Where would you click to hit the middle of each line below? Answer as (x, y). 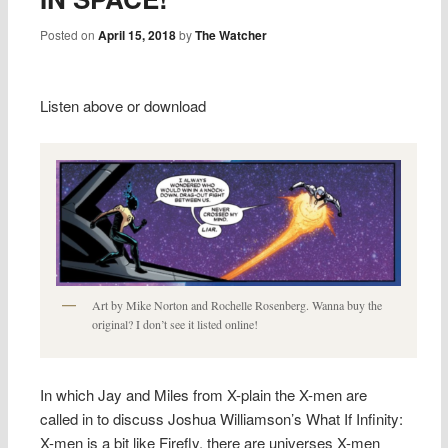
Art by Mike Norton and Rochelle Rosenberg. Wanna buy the (237, 305)
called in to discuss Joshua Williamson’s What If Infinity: (222, 418)
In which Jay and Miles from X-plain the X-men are (204, 394)
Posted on (69, 34)
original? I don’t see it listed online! (175, 324)
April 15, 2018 (137, 34)
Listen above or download (123, 106)
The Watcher (231, 34)
